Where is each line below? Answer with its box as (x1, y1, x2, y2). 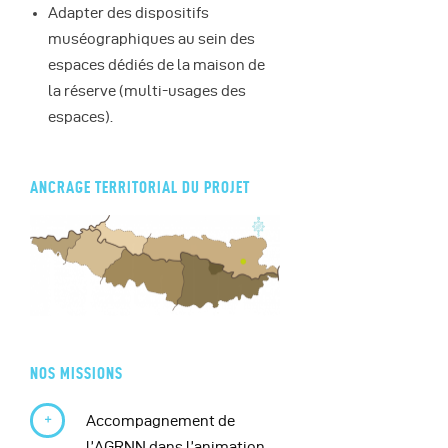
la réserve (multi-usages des (48, 82, 246, 99)
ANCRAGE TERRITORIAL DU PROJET (30, 177, 250, 196)
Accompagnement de (85, 412, 235, 429)
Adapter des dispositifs (48, 4, 209, 21)
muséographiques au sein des (48, 30, 255, 47)
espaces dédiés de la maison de (48, 56, 265, 73)
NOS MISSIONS (30, 364, 123, 383)
